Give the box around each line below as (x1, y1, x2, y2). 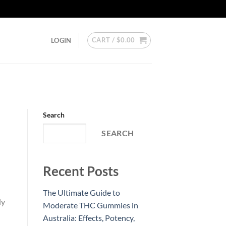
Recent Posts (42, 163, 119, 179)
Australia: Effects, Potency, (42, 213, 135, 223)
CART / (92, 36, 117, 44)
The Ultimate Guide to (42, 188, 120, 198)
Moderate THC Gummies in (42, 200, 138, 210)
